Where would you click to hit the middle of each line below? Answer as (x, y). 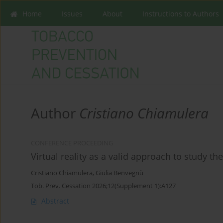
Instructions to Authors (181, 14)
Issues (72, 14)
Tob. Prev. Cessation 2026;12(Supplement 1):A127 (103, 186)
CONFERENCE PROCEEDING (72, 143)
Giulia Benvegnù (119, 173)
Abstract (55, 201)
